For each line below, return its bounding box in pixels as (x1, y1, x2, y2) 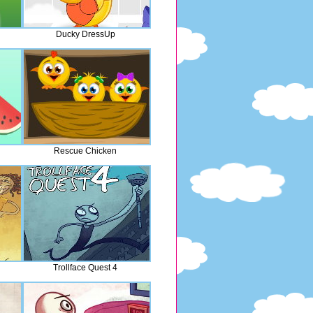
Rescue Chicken (54, 146, 117, 156)
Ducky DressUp (55, 29, 115, 39)
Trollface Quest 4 (53, 263, 117, 272)
